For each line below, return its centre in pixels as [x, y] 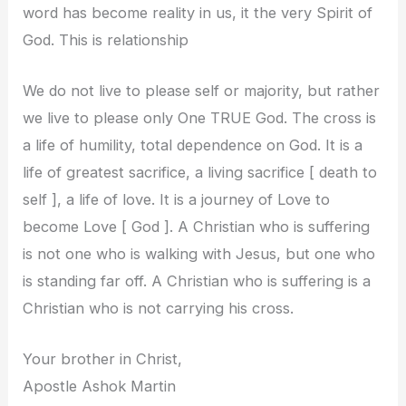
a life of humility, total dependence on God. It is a [193, 145]
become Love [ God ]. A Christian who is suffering [197, 227]
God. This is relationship [106, 39]
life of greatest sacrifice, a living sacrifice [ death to [200, 173]
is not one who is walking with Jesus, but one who [199, 254]
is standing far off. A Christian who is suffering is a [197, 281]
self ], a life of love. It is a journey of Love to [177, 200]
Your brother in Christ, [103, 359]
